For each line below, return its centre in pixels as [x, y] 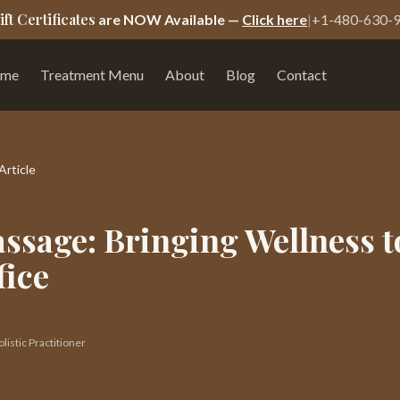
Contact [301, 75]
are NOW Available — [167, 19]
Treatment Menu [92, 75]
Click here [275, 19]
